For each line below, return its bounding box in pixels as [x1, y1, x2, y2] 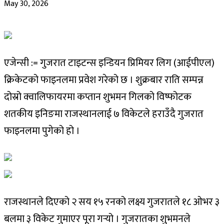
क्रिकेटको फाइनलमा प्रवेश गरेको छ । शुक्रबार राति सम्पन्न [4, 71, 203, 88]
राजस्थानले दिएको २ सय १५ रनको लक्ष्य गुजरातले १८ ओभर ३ [4, 193, 219, 210]
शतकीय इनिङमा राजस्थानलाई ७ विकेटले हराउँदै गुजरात [4, 105, 203, 122]
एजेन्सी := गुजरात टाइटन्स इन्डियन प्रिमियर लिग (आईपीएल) [4, 54, 214, 71]
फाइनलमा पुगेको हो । [4, 122, 80, 139]
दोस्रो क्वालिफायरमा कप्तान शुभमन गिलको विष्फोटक [4, 88, 191, 105]
